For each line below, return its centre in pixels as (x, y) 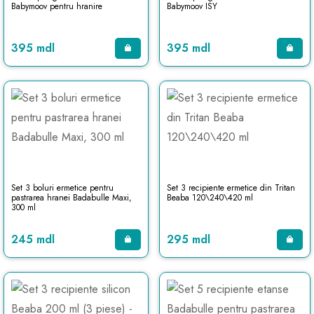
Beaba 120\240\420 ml (210, 198)
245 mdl (33, 239)
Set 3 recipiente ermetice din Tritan (231, 188)
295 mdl (188, 239)
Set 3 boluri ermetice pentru (62, 188)
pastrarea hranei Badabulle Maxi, (71, 198)
